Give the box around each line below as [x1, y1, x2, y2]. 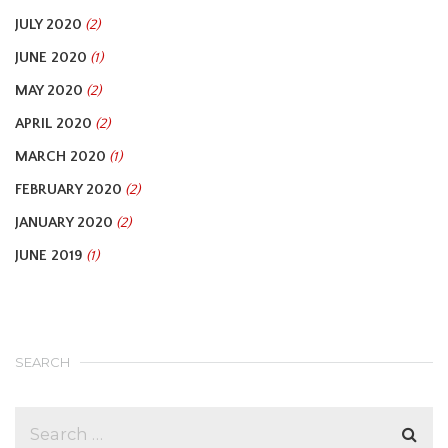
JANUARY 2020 [15, 214, 113, 231]
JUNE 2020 [15, 49, 87, 66]
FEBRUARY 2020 [15, 181, 122, 198]
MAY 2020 [15, 82, 83, 99]
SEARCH [15, 354, 70, 370]
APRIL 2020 [15, 115, 92, 132]
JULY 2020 [15, 16, 82, 33]
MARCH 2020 [15, 148, 106, 165]
